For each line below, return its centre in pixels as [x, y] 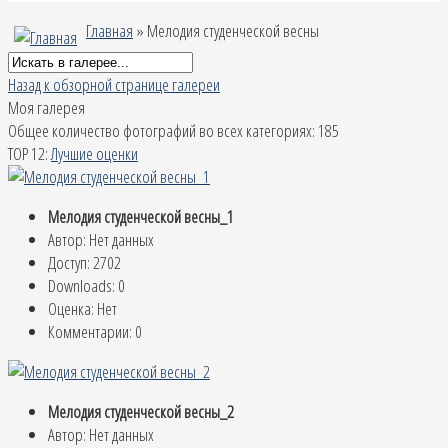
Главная [109, 31]
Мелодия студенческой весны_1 [141, 216]
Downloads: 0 [86, 285]
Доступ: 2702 [84, 262]
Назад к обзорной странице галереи [114, 84]
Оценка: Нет [84, 308]
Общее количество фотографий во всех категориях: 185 [173, 130]
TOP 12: [29, 153]
